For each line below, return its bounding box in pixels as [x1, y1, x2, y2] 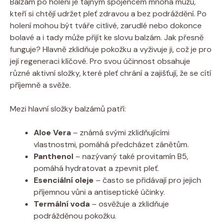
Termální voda [34, 198, 90, 209]
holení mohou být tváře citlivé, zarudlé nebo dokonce [10, 20, 202, 31]
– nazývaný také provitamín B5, [73, 151, 188, 162]
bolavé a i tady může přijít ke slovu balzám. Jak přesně [10, 32, 204, 43]
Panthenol [34, 151, 73, 162]
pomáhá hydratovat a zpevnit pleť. [34, 163, 159, 173]
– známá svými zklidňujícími [71, 127, 169, 138]
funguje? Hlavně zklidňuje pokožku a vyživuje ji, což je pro [10, 44, 212, 55]
